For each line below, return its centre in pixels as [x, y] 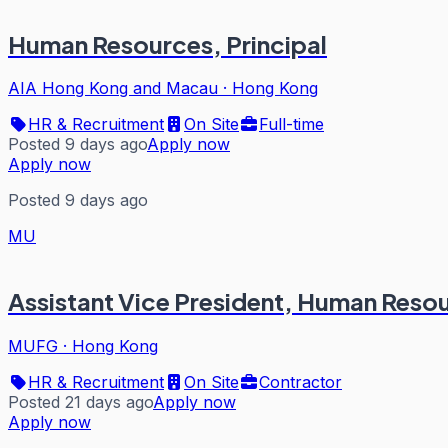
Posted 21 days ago [80, 402]
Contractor [300, 382]
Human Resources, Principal [167, 43]
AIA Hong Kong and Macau [113, 88]
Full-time [291, 124]
